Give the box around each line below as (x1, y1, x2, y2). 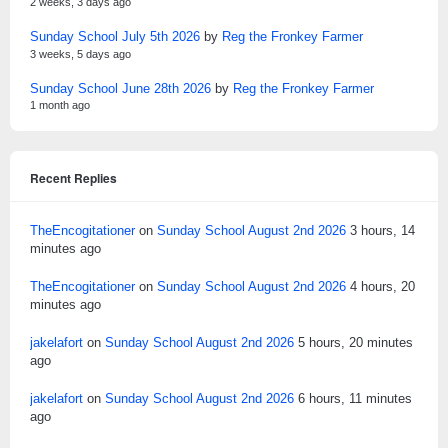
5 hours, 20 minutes (298, 335, 413, 351)
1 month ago (30, 99, 90, 112)
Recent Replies (30, 169, 117, 188)
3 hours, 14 (350, 223, 415, 239)
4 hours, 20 (350, 279, 415, 295)
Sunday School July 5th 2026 (30, 29, 200, 45)
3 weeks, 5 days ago (30, 47, 131, 60)
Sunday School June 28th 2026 (30, 80, 211, 96)
